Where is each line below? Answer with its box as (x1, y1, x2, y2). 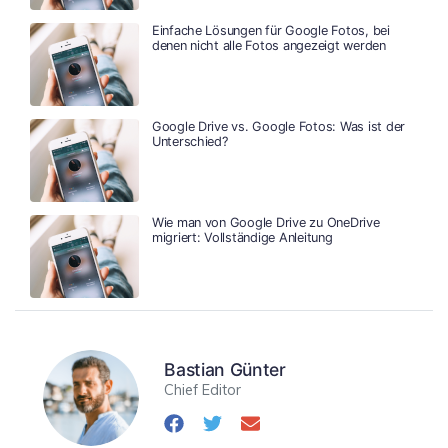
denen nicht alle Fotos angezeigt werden (151, 37, 386, 53)
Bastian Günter (164, 358, 286, 380)
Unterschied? (151, 133, 228, 149)
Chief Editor (164, 380, 242, 399)
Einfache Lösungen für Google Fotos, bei (151, 22, 390, 38)
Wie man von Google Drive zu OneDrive (151, 214, 380, 230)
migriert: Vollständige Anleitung (151, 229, 333, 245)
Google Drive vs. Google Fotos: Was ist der (151, 118, 406, 134)
